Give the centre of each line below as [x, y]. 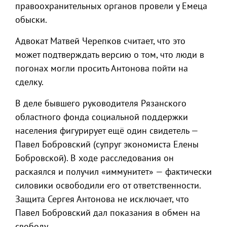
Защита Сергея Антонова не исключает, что [102, 199]
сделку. [29, 82]
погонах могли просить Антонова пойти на [102, 68]
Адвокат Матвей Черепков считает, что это [100, 41]
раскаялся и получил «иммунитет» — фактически [113, 172]
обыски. [31, 20]
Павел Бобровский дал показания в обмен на [108, 213]
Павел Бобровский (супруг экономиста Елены [107, 144]
